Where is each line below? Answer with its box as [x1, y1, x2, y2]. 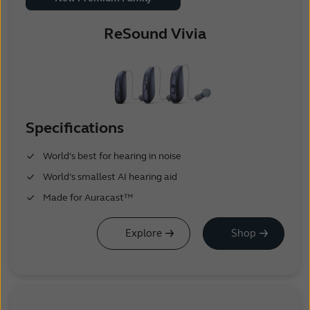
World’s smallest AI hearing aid [42, 170, 177, 183]
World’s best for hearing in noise [42, 149, 181, 162]
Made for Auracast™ [42, 191, 133, 203]
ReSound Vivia [104, 24, 206, 43]
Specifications [25, 118, 124, 137]
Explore [125, 226, 163, 239]
